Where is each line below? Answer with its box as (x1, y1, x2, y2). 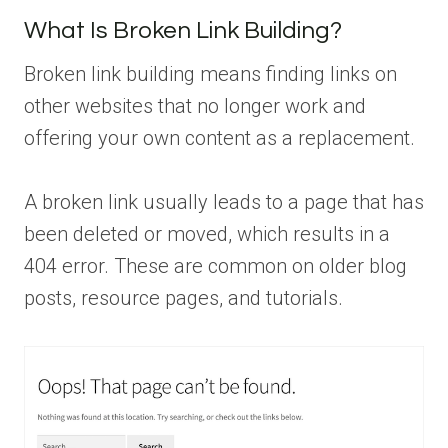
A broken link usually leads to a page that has (24, 189, 424, 214)
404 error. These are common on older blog (24, 253, 407, 278)
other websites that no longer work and (24, 93, 366, 118)
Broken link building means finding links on (24, 61, 397, 86)
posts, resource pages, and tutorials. (24, 285, 343, 310)
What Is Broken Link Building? (24, 17, 342, 43)
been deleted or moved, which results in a (24, 221, 390, 246)
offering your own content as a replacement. (24, 125, 415, 150)
